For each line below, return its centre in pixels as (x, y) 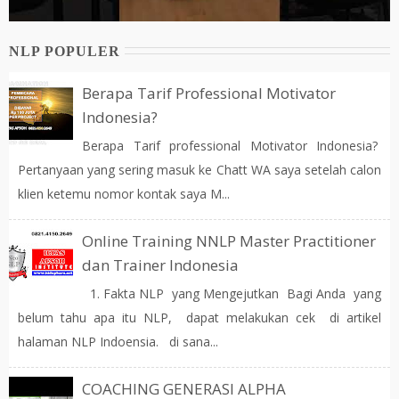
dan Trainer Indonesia (160, 265)
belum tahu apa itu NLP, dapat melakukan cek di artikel (199, 318)
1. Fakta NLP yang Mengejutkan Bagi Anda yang (232, 293)
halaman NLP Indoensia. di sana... (118, 342)
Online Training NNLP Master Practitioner (229, 241)
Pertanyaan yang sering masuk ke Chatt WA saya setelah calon (199, 170)
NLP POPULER (65, 51)
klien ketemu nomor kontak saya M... (124, 194)
